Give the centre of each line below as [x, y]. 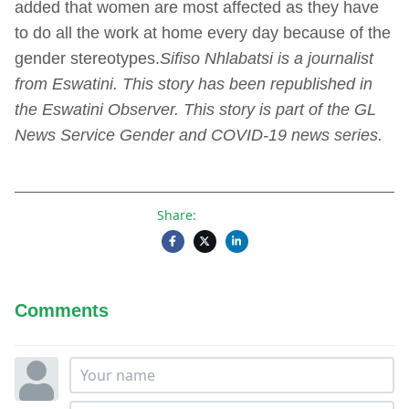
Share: [176, 215]
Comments [62, 310]
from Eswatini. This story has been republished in [194, 84]
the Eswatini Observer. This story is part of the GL [195, 109]
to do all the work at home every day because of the [203, 32]
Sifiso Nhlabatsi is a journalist [267, 58]
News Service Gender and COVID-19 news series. [199, 135]
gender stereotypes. [87, 58]
